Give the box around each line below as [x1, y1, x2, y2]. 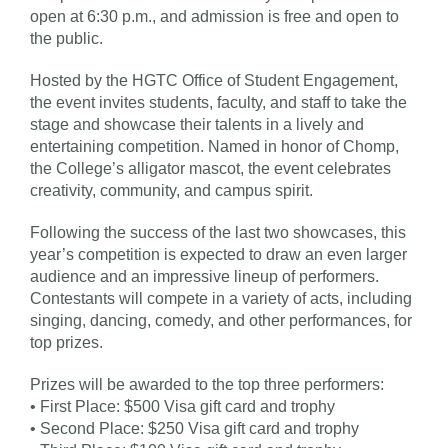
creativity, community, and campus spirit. [30, 181, 313, 199]
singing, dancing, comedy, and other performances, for [30, 311, 412, 329]
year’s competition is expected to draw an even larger [30, 245, 407, 263]
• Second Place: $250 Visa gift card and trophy [30, 419, 359, 437]
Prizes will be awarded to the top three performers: [30, 375, 384, 393]
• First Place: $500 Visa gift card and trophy [30, 397, 335, 415]
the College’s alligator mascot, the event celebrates [30, 159, 391, 177]
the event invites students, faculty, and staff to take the [30, 93, 407, 111]
